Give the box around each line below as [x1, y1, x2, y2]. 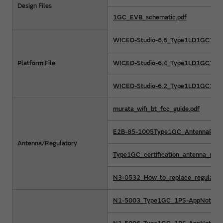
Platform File [17, 59, 55, 67]
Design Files [17, 1, 52, 10]
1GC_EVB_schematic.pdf [113, 13, 187, 21]
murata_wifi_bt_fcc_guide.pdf [113, 105, 200, 113]
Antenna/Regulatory [17, 139, 77, 147]
